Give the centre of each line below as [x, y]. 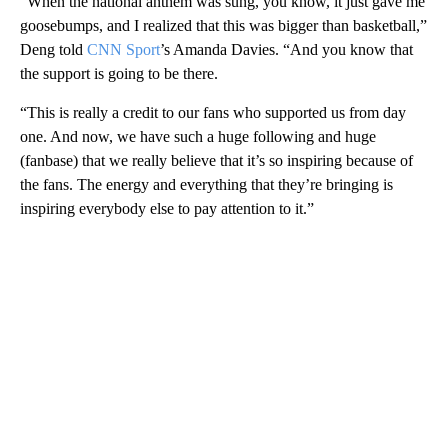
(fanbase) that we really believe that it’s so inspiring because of [216, 161]
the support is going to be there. [119, 74]
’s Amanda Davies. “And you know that [286, 50]
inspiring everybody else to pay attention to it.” [167, 209]
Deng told [53, 50]
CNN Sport [123, 50]
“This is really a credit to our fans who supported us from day [213, 113]
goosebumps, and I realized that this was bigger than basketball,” [223, 26]
